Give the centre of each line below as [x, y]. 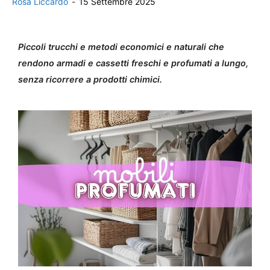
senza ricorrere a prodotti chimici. [90, 79]
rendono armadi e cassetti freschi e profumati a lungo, [133, 63]
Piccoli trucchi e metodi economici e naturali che [121, 47]
